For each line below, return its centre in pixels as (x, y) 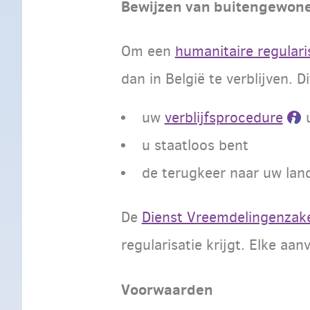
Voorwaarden (167, 289)
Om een (148, 51)
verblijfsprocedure (224, 117)
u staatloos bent (195, 145)
